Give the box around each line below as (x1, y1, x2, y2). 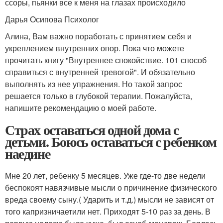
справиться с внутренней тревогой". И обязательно (5, 66, 195, 78)
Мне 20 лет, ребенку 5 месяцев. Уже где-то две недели (5, 170, 206, 181)
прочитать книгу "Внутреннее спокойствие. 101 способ (5, 54, 207, 66)
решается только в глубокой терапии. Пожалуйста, (5, 90, 192, 102)
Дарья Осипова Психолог (5, 13, 99, 25)
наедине (5, 143, 50, 164)
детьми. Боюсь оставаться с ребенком (5, 131, 217, 152)
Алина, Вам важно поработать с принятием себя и (5, 30, 192, 42)
